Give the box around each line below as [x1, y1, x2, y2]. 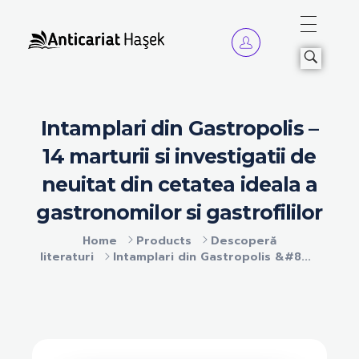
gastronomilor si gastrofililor [36, 200, 323, 224]
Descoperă [211, 232, 276, 249]
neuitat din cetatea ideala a [41, 172, 318, 196]
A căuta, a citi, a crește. [34, 50, 45, 63]
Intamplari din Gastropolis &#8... [113, 248, 311, 266]
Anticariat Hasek [41, 47, 60, 70]
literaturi [40, 248, 94, 266]
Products [136, 232, 192, 249]
